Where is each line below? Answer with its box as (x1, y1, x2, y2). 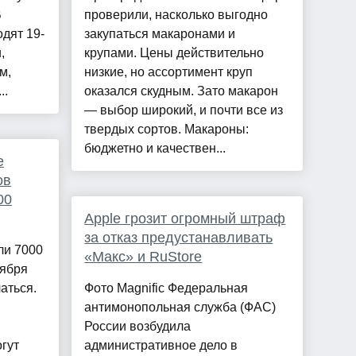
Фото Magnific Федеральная (84, 281, 249, 296)
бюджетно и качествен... (84, 141, 226, 156)
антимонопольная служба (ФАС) (84, 300, 277, 315)
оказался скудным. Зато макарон (84, 84, 279, 99)
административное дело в (84, 339, 238, 353)
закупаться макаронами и (84, 27, 236, 41)
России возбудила (84, 319, 192, 334)
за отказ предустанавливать (84, 230, 273, 246)
